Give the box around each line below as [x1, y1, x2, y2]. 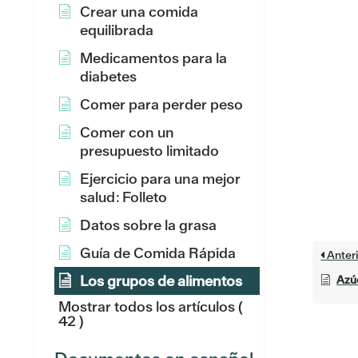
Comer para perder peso [80, 95, 243, 113]
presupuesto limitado [80, 141, 219, 160]
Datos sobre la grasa [80, 216, 217, 234]
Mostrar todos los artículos [58, 297, 235, 316]
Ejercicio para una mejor [80, 169, 241, 188]
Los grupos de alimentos [80, 272, 242, 290]
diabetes [80, 67, 137, 86]
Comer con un [80, 123, 174, 141]
